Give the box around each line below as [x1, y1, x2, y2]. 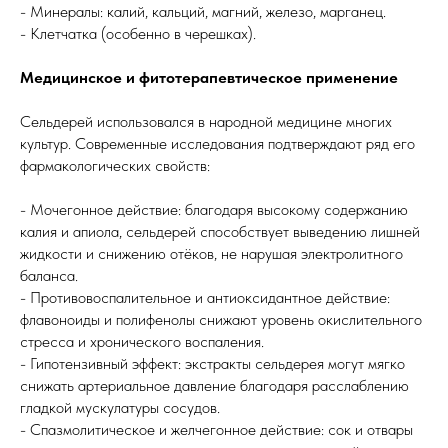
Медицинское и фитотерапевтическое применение [20, 68, 398, 87]
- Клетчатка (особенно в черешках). [20, 24, 256, 43]
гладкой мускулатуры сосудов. [20, 398, 220, 417]
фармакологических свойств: [20, 156, 210, 175]
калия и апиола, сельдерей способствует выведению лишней [20, 222, 420, 241]
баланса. [20, 266, 78, 285]
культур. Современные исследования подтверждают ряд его [20, 134, 415, 153]
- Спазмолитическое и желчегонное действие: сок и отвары [20, 420, 413, 439]
